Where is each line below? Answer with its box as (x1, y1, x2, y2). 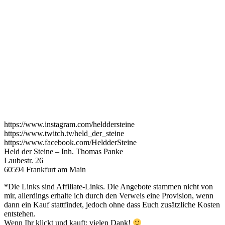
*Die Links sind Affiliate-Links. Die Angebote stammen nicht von (4, 182, 213, 191)
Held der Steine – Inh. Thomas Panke (4, 147, 123, 156)
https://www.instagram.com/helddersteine (4, 120, 135, 129)
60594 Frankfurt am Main (4, 165, 86, 174)
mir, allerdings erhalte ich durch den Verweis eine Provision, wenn (4, 191, 213, 200)
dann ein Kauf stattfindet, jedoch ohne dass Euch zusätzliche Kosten (4, 200, 220, 209)
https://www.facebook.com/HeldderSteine (4, 138, 137, 147)
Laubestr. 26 (4, 156, 43, 165)
